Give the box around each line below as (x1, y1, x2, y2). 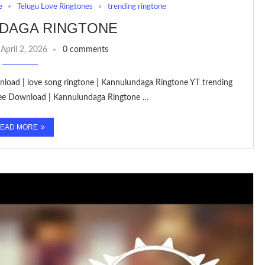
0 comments (62, 45, 108, 54)
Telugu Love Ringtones (17, 2, 93, 11)
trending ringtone (107, 2, 166, 11)
